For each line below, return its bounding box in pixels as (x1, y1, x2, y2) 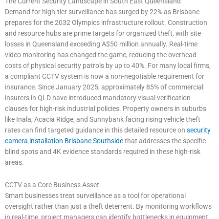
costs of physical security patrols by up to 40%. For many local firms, (5, 61, 211, 69)
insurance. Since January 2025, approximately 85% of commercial (5, 83, 203, 91)
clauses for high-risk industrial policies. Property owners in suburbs (5, 104, 206, 112)
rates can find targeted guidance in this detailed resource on (5, 126, 187, 134)
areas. (5, 158, 24, 166)
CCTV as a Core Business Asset (5, 180, 99, 189)
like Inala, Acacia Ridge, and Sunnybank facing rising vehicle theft (5, 115, 200, 123)
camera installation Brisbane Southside (5, 136, 123, 145)
